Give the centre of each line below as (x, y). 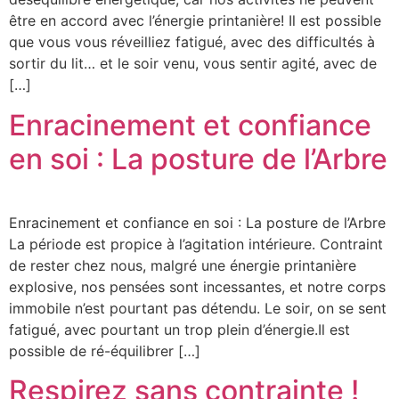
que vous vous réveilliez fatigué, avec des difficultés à (192, 42)
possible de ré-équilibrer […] (105, 350)
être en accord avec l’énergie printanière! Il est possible (195, 21)
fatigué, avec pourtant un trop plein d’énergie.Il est (179, 329)
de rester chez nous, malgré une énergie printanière (183, 265)
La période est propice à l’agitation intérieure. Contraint (196, 244)
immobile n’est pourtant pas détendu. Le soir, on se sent (198, 308)
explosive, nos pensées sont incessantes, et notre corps (197, 286)
